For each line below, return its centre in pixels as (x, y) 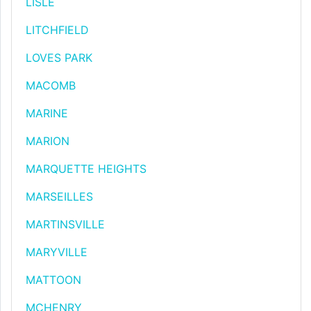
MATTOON (53, 280)
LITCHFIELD (57, 30)
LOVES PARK (59, 58)
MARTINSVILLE (65, 224)
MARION (48, 141)
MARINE (47, 113)
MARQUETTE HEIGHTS (86, 169)
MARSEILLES (59, 196)
